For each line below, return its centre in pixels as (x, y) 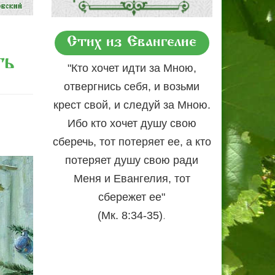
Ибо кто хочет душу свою (132, 124)
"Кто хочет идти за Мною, (132, 68)
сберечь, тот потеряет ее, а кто (132, 142)
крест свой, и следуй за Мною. (132, 105)
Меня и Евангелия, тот (132, 179)
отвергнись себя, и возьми (132, 87)
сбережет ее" (132, 197)
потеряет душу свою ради (132, 161)
